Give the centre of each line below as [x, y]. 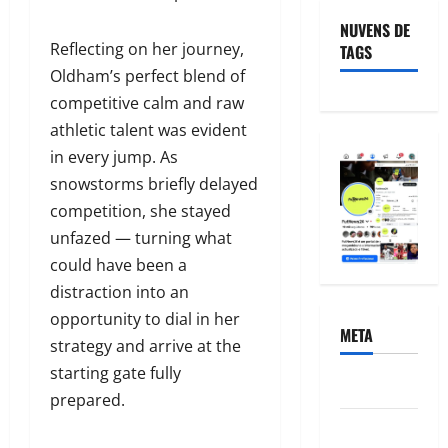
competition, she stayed [140, 211]
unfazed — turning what [141, 238]
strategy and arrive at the [145, 346]
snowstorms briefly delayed [154, 184]
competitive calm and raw [147, 103]
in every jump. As [114, 157]
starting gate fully [115, 373]
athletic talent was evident [148, 130]
